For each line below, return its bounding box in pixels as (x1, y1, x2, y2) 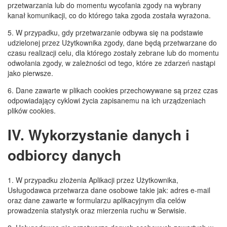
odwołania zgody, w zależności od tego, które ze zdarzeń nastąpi (8, 57, 215, 68)
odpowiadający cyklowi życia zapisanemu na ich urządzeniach (8, 95, 206, 105)
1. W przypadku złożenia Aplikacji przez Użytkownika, (8, 175, 178, 185)
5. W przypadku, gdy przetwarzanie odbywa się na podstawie (8, 27, 203, 37)
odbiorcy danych (8, 144, 121, 166)
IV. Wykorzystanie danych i (8, 124, 190, 145)
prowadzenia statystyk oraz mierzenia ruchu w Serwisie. (8, 205, 186, 215)
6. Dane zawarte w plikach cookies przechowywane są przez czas (8, 85, 218, 95)
